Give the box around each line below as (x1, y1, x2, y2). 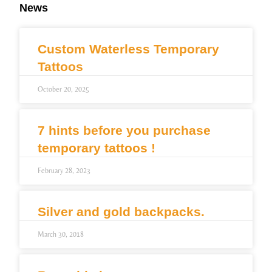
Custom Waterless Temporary (38, 42, 220, 56)
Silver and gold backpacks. (38, 205, 205, 219)
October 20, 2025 (38, 85, 90, 94)
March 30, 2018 (38, 230, 84, 239)
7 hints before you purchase (38, 123, 211, 138)
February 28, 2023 (38, 166, 91, 175)
